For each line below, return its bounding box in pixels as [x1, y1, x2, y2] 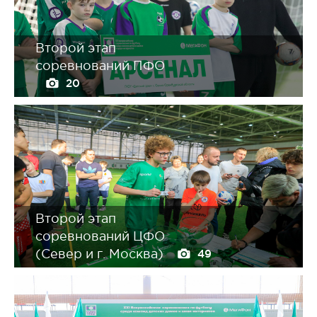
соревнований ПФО [35, 59, 165, 73]
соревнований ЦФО [35, 229, 165, 243]
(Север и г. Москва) [35, 247, 167, 261]
